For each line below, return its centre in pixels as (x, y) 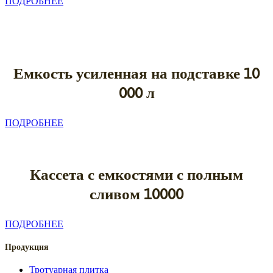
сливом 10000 (136, 193)
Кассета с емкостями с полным (136, 174)
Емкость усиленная (82, 73)
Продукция (27, 247)
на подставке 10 (205, 73)
